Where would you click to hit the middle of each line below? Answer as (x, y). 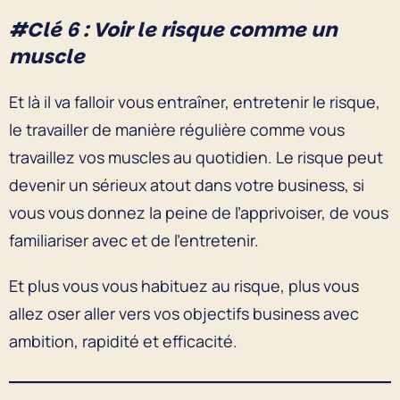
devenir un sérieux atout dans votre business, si (187, 184)
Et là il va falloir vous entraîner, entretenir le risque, (195, 101)
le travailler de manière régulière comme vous (177, 129)
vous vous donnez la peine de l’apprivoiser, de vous (199, 212)
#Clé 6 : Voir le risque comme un (173, 29)
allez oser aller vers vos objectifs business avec (184, 313)
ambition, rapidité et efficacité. (123, 341)
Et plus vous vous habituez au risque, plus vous (184, 285)
